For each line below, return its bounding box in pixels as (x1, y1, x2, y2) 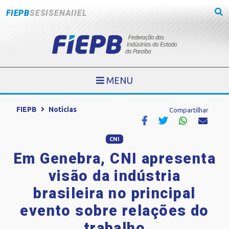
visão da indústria (48, 167, 181, 185)
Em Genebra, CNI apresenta (13, 149, 216, 167)
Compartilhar (169, 106, 209, 113)
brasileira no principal (33, 184, 196, 202)
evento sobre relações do (20, 201, 209, 219)
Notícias (49, 105, 77, 113)
